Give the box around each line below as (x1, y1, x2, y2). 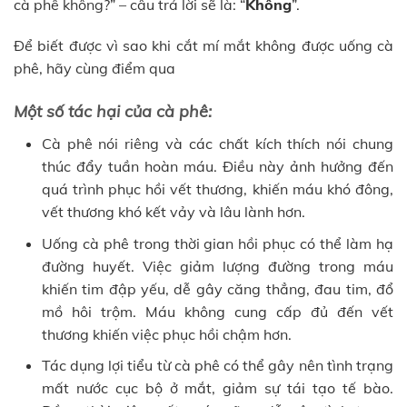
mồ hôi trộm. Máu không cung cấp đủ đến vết (41, 302, 393, 321)
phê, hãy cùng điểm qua (14, 59, 175, 78)
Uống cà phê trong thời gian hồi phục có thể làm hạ (41, 233, 393, 253)
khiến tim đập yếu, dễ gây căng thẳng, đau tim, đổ (41, 279, 393, 298)
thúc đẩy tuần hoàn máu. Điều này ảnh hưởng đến (41, 157, 393, 176)
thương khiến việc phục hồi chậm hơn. (41, 324, 292, 343)
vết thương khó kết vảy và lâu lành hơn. (41, 203, 305, 222)
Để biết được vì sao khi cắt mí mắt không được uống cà (14, 36, 393, 55)
